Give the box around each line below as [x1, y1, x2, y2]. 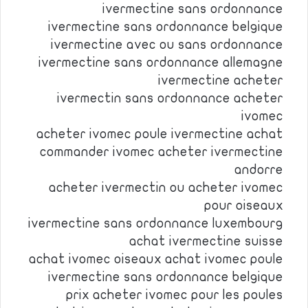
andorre [234, 163, 283, 177]
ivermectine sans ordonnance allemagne [38, 56, 283, 69]
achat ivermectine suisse [129, 234, 283, 248]
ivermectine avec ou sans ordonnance [51, 38, 283, 52]
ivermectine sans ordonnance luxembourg [28, 217, 283, 230]
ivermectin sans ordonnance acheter [57, 91, 283, 105]
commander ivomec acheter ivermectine [40, 145, 283, 159]
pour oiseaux [204, 199, 283, 212]
